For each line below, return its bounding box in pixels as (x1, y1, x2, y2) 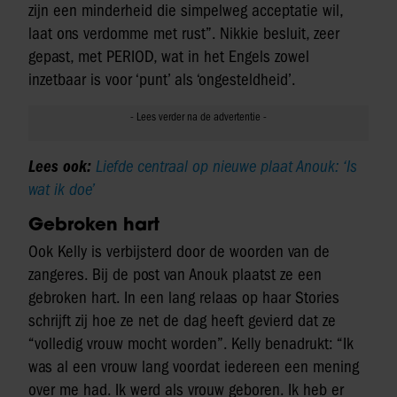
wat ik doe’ (28, 180, 96, 200)
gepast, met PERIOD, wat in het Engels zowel (28, 47, 309, 67)
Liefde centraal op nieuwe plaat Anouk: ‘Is (96, 157, 357, 177)
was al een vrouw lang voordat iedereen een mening (28, 357, 359, 378)
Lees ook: (28, 157, 96, 177)
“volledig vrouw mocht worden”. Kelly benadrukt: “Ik (28, 334, 354, 354)
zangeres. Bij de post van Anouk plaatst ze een (28, 265, 322, 285)
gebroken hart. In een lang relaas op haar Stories (28, 288, 339, 308)
